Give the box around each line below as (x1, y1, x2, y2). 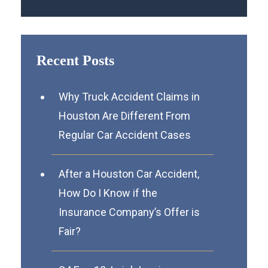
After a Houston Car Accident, (59, 167, 199, 180)
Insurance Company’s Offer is (59, 205, 200, 218)
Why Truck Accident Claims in (59, 90, 200, 103)
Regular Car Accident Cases (59, 128, 191, 141)
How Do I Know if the (59, 186, 157, 199)
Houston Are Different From (59, 109, 190, 122)
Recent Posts (36, 53, 114, 68)
